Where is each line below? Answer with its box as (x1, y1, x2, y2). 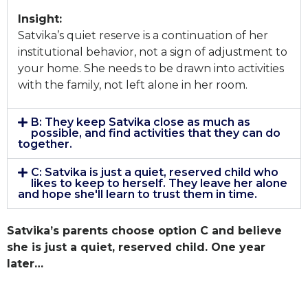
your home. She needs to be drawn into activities (18, 61, 284, 75)
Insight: (18, 12, 62, 25)
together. (18, 137, 72, 151)
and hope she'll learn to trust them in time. (18, 188, 257, 201)
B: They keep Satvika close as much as (31, 115, 251, 129)
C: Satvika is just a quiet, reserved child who (31, 166, 279, 179)
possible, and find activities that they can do (31, 126, 281, 140)
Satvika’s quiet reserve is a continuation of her (18, 28, 268, 42)
